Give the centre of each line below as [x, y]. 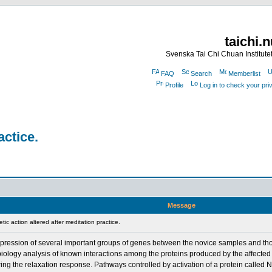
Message [182, 205]
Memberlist [244, 73]
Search [201, 73]
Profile [174, 85]
